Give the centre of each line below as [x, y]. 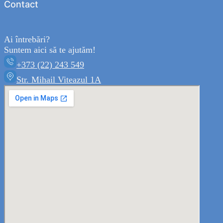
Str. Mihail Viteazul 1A [59, 80]
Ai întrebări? [27, 40]
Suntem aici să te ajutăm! [50, 50]
